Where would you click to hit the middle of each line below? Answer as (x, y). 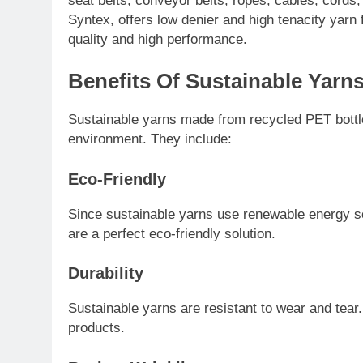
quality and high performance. (158, 39)
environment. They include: (150, 139)
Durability (106, 273)
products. (96, 328)
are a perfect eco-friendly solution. (172, 233)
